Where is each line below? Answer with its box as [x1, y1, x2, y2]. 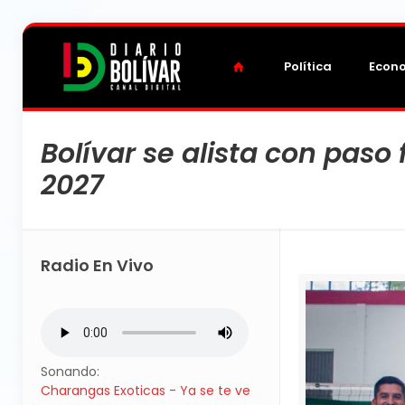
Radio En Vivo [41, 254, 154, 277]
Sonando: [41, 363, 99, 381]
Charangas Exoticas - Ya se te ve [41, 381, 250, 400]
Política [284, 58, 333, 75]
